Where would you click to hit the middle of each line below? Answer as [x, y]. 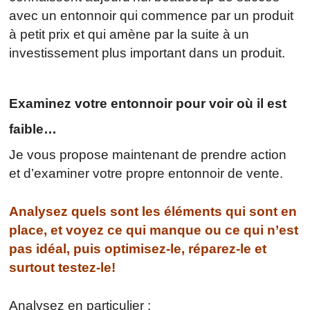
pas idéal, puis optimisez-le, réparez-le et [138, 248]
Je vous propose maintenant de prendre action [148, 154]
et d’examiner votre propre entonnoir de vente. [146, 173]
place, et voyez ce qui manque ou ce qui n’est [154, 230]
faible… [33, 129]
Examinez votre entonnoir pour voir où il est [148, 103]
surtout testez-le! [63, 267]
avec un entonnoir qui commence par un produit [152, 15]
